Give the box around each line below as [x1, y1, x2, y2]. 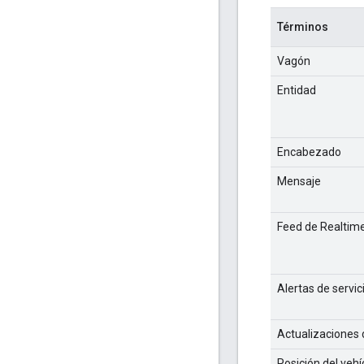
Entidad [277, 83, 316, 97]
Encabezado [277, 145, 341, 158]
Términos [277, 19, 328, 33]
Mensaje [277, 174, 321, 188]
